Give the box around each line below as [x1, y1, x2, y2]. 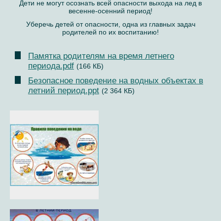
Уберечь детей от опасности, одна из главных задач [26, 20, 195, 29]
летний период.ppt [28, 85, 99, 95]
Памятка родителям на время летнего [28, 51, 174, 61]
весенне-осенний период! [69, 7, 152, 15]
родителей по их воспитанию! [62, 28, 159, 37]
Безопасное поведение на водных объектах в [28, 75, 203, 85]
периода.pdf [28, 61, 74, 71]
